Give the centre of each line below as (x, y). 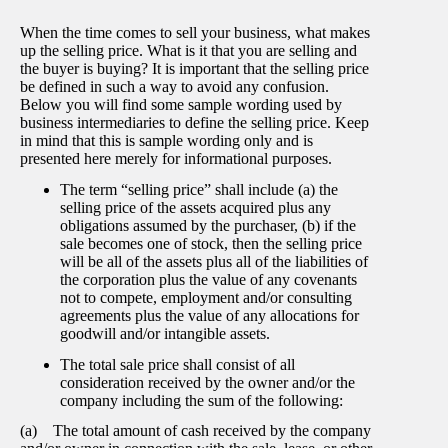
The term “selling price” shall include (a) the (199, 189)
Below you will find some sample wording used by (181, 104)
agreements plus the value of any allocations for (209, 315)
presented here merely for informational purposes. (176, 158)
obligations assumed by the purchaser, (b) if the (208, 225)
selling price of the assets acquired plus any (195, 207)
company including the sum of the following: (201, 400)
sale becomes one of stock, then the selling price (211, 243)
